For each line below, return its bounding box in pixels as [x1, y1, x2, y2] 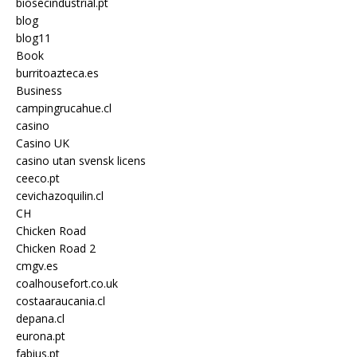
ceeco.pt [16, 170, 60, 186]
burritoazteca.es [16, 65, 99, 80]
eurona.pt [16, 328, 65, 343]
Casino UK [16, 135, 69, 151]
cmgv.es [16, 257, 58, 273]
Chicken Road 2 [16, 240, 96, 256]
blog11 [16, 29, 51, 45]
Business [16, 82, 62, 98]
